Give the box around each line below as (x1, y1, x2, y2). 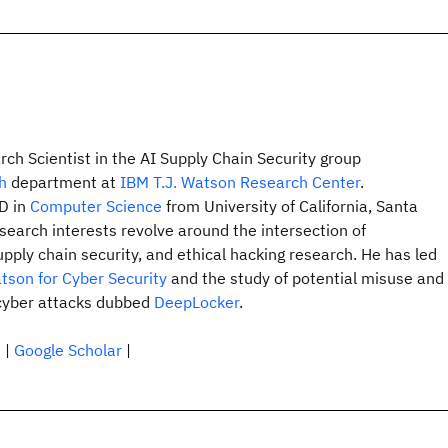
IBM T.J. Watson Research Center (120, 172, 360, 192)
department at (7, 172, 120, 192)
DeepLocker (154, 292, 239, 312)
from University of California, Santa (162, 196, 418, 216)
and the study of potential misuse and (167, 268, 444, 288)
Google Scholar (14, 340, 122, 360)
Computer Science (30, 196, 162, 216)
